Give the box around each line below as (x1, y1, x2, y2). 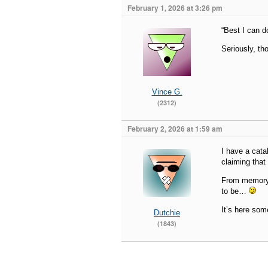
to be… (221, 187, 249, 196)
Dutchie (154, 208, 180, 217)
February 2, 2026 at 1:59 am (127, 123, 223, 134)
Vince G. (151, 87, 182, 96)
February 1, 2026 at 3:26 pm (127, 2, 223, 13)
